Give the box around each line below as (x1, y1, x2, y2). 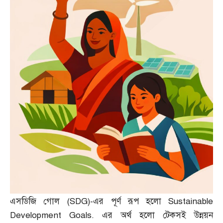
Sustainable (168, 196, 214, 207)
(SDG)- (67, 196, 94, 207)
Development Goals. (10, 210, 102, 221)
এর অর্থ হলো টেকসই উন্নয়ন (102, 210, 213, 221)
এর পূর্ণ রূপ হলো (93, 196, 169, 207)
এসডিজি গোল (10, 196, 67, 207)
